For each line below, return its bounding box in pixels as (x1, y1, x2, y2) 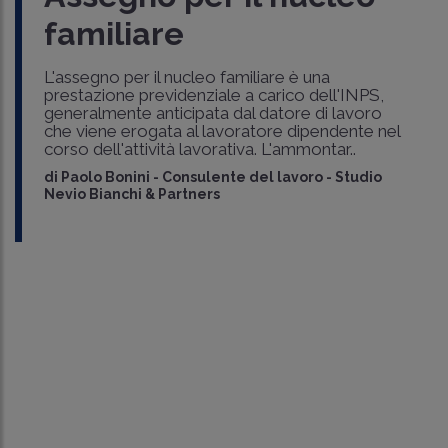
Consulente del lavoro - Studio (161, 168, 382, 185)
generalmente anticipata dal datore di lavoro (43, 102, 382, 123)
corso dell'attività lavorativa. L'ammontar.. (43, 138, 356, 159)
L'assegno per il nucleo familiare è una (43, 66, 330, 87)
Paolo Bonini (60, 168, 150, 185)
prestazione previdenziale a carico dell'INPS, (43, 84, 384, 105)
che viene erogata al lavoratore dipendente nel (43, 120, 400, 141)
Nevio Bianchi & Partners (43, 185, 220, 202)
